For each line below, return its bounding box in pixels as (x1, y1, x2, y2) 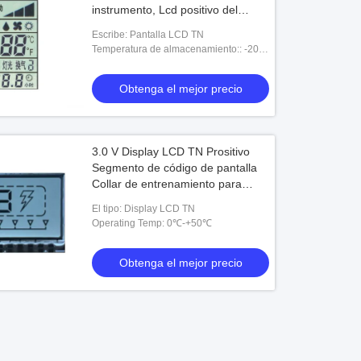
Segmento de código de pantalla (92, 161, 258, 174)
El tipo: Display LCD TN (92, 203, 196, 214)
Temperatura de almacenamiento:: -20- (92, 44, 263, 55)
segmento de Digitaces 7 (92, 19, 219, 32)
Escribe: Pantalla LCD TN (92, 29, 205, 40)
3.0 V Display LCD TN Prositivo (92, 145, 251, 158)
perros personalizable (92, 193, 203, 206)
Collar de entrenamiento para (92, 177, 243, 190)
